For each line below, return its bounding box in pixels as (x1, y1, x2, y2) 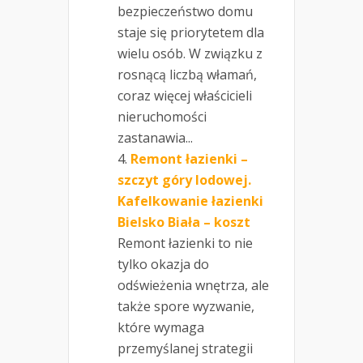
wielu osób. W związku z (117, 45, 263, 63)
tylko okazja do (117, 255, 209, 274)
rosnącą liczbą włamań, (117, 66, 257, 84)
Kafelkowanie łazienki (117, 192, 263, 211)
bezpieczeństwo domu (117, 2, 253, 21)
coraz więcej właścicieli (117, 87, 252, 105)
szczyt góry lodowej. (117, 171, 251, 190)
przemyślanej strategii (117, 340, 253, 358)
